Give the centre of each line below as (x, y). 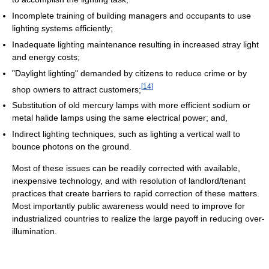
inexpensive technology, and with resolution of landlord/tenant (129, 181)
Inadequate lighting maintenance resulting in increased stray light (135, 44)
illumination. (35, 231)
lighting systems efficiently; (62, 28)
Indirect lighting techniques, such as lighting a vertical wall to (126, 134)
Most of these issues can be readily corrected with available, (126, 168)
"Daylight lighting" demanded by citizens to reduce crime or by (129, 73)
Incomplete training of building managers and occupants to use (131, 15)
